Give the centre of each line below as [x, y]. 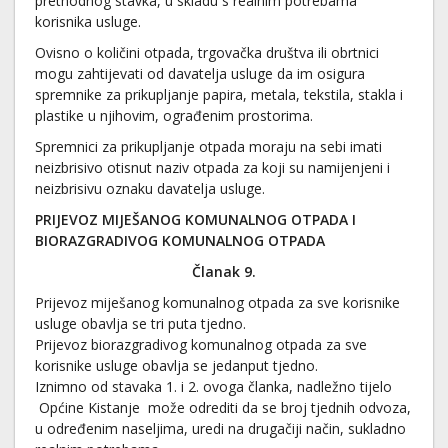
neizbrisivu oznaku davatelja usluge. [150, 188]
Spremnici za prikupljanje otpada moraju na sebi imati [208, 146]
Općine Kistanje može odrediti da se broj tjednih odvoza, [223, 407]
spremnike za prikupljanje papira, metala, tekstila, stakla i [219, 94]
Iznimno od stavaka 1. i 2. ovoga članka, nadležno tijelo [213, 386]
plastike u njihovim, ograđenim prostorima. [174, 115]
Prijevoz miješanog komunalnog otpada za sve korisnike [217, 302]
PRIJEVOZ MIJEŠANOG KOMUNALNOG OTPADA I [195, 219]
